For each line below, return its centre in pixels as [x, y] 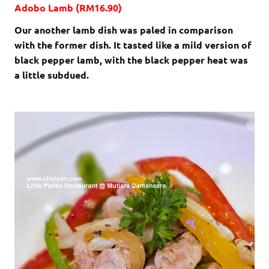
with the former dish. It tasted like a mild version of [133, 44]
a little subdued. [52, 74]
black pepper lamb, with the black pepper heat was [131, 59]
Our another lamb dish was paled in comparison [124, 29]
